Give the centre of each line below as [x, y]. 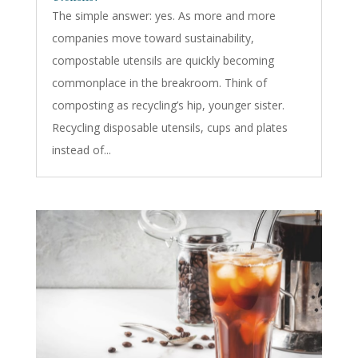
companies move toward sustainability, [153, 38]
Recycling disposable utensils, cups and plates [169, 127]
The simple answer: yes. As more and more [163, 15]
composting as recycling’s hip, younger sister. [168, 105]
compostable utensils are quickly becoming [163, 60]
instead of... [81, 149]
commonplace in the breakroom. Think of [159, 82]
